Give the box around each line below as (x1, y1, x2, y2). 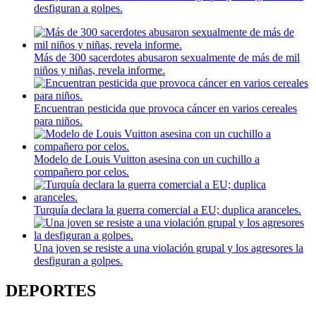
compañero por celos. (34, 166, 129, 178)
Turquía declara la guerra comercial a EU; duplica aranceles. (34, 204, 301, 217)
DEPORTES (6, 281, 96, 300)
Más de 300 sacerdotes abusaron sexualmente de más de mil (34, 51, 300, 64)
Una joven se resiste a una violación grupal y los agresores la (34, 242, 303, 255)
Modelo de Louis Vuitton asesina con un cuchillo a (34, 153, 260, 166)
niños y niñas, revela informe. (34, 64, 165, 77)
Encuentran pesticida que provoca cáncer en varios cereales (34, 102, 297, 115)
